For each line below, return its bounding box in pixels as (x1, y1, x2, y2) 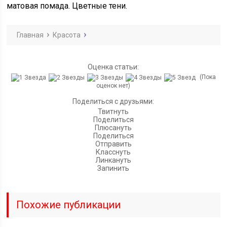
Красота (53, 31, 81, 39)
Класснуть (96, 147, 131, 156)
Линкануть (95, 156, 132, 164)
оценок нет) (96, 82, 131, 89)
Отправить (95, 139, 132, 148)
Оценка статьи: (88, 63, 139, 71)
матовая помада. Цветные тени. (7, 1, 128, 11)
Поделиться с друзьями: (72, 97, 155, 105)
